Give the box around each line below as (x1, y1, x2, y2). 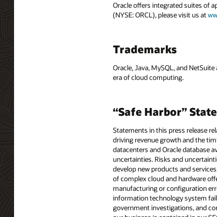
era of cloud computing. (113, 73, 184, 82)
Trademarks (113, 42, 177, 56)
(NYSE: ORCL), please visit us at (113, 10, 208, 20)
